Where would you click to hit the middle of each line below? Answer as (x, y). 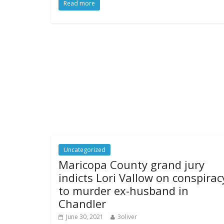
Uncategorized (84, 150)
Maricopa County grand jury (131, 165)
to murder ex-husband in (123, 191)
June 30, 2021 (85, 217)
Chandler (82, 204)
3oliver (127, 217)
